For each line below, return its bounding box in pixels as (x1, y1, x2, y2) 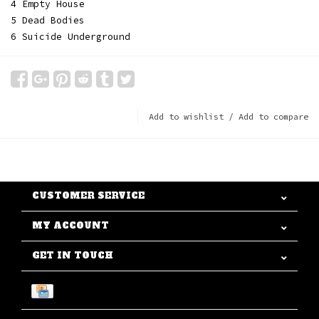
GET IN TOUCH (32, 250, 113, 261)
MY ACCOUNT (32, 220, 109, 231)
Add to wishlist (149, 111, 224, 122)
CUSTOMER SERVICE (32, 190, 145, 202)
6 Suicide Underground (11, 31, 130, 43)
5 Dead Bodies (11, 14, 85, 26)
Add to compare (239, 111, 308, 122)
